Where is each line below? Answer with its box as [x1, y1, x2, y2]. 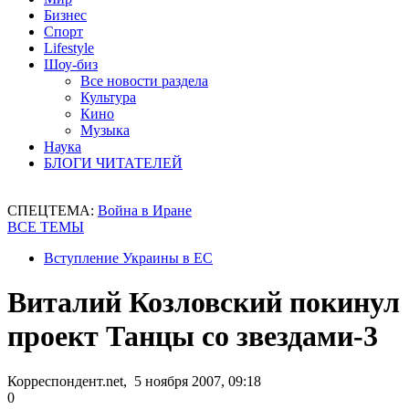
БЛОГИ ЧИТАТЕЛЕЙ [44, 155, 183, 171]
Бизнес [44, 7, 87, 23]
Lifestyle [44, 40, 94, 56]
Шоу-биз [44, 57, 98, 72]
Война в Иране [98, 203, 192, 218]
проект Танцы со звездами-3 [7, 320, 378, 353]
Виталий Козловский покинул [7, 286, 400, 320]
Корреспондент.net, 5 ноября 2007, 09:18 [7, 372, 261, 389]
